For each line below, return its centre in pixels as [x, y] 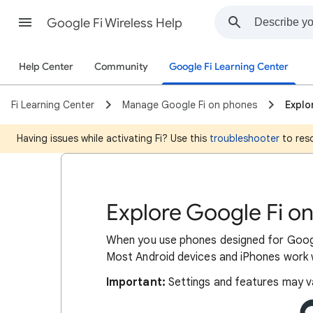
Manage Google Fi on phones [190, 105]
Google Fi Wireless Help [115, 23]
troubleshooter [245, 138]
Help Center [46, 67]
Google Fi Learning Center [229, 67]
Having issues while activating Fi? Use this [113, 138]
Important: [136, 282]
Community [121, 67]
